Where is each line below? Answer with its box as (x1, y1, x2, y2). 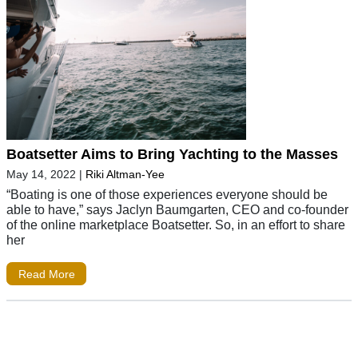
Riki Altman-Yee (86, 167, 165, 181)
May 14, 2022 (6, 167, 76, 181)
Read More (18, 267, 75, 280)
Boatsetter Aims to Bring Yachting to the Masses (6, 145, 338, 162)
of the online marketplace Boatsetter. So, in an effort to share (6, 217, 345, 232)
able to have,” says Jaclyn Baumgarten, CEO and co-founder (6, 201, 348, 217)
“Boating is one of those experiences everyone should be (6, 186, 328, 201)
